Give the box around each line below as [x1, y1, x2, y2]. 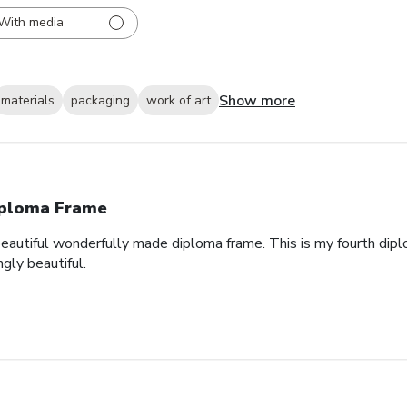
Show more [219, 90, 295, 111]
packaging [71, 92, 130, 110]
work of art [146, 92, 211, 110]
